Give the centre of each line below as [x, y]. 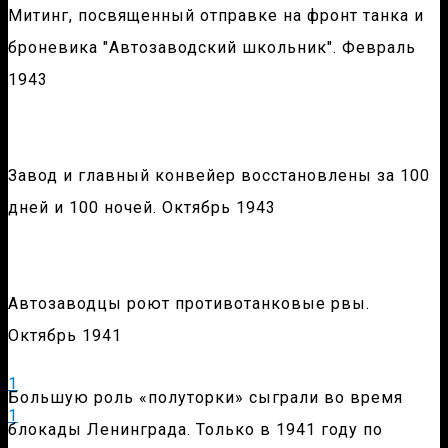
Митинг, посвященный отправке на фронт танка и [216, 16]
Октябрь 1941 [65, 336]
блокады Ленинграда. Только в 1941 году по [195, 430]
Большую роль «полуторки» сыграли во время [205, 398]
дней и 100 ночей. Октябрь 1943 [142, 208]
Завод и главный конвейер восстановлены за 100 [219, 176]
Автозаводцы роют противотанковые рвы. [189, 304]
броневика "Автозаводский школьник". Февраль [212, 48]
